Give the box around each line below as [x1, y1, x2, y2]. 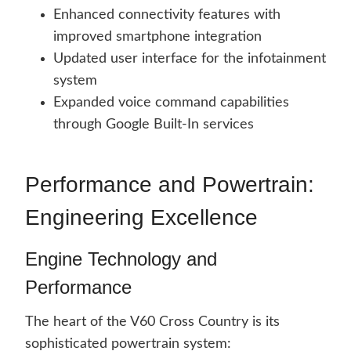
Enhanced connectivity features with [53, 8, 280, 23]
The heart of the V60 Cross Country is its [25, 315, 280, 330]
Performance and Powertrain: [25, 172, 314, 197]
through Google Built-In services [53, 118, 254, 132]
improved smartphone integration [53, 30, 262, 45]
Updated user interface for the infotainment [53, 52, 326, 67]
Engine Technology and [25, 248, 217, 270]
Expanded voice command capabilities [53, 96, 289, 110]
